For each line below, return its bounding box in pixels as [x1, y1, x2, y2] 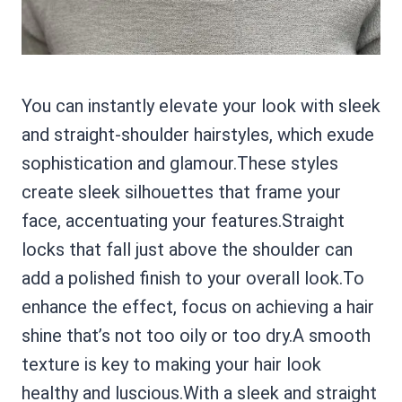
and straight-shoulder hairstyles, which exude [22, 124, 374, 145]
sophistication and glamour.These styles [22, 153, 338, 174]
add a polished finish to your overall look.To [22, 267, 364, 289]
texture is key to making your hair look [22, 354, 321, 375]
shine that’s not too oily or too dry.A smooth [22, 325, 371, 346]
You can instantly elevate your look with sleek [22, 95, 380, 117]
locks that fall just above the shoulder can [22, 239, 353, 260]
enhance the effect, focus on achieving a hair [22, 296, 374, 318]
